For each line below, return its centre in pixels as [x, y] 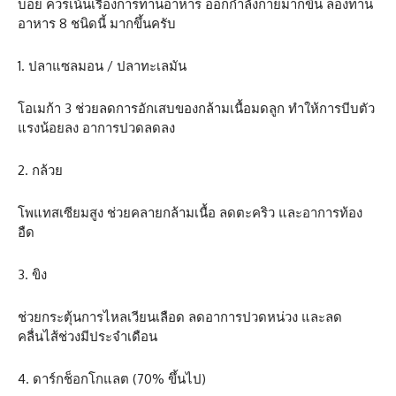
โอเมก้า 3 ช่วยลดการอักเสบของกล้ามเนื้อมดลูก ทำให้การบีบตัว [196, 108]
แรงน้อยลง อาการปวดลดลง [96, 128]
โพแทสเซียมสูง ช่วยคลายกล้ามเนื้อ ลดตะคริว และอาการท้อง [190, 213]
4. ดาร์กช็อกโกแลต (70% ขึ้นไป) [112, 379]
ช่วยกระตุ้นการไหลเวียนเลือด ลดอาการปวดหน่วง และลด [180, 317]
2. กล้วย [40, 170]
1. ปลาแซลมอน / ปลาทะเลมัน [102, 66]
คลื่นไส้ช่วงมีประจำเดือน [88, 336]
